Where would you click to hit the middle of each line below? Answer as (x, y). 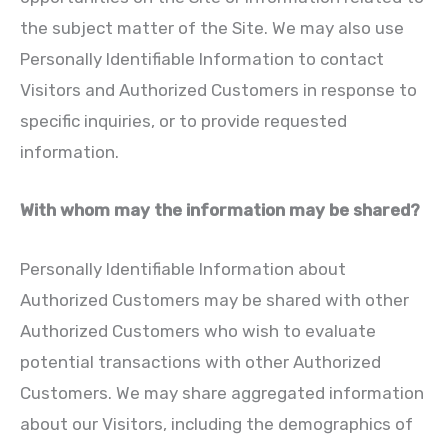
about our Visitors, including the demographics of (216, 423)
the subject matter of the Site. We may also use (212, 28)
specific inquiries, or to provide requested (183, 121)
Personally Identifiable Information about (183, 268)
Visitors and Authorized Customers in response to (218, 90)
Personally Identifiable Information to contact (202, 59)
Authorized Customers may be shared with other (214, 299)
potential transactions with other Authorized (200, 361)
